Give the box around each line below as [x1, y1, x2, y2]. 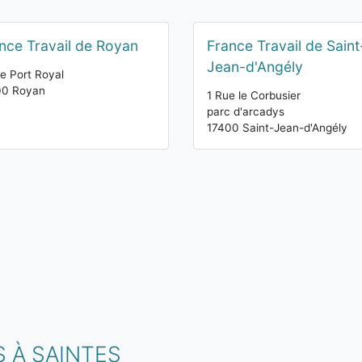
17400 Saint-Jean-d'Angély [207, 121, 347, 134]
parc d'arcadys [207, 105, 284, 118]
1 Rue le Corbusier [207, 89, 301, 102]
